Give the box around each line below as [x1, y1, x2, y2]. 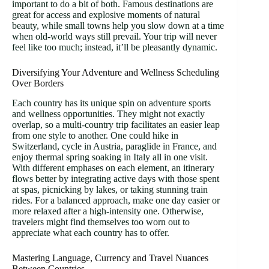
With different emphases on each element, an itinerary [12, 162, 214, 173]
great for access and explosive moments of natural [12, 10, 200, 20]
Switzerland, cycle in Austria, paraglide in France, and [12, 141, 217, 151]
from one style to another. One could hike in [12, 130, 178, 141]
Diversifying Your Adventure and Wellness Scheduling [12, 67, 219, 78]
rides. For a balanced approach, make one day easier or [12, 195, 220, 205]
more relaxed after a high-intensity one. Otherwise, [12, 205, 204, 216]
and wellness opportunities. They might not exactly [12, 108, 205, 119]
